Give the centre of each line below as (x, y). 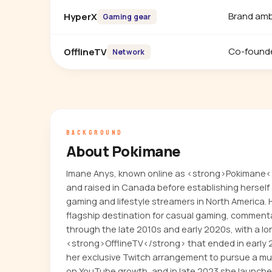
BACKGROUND (95, 132)
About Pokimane (124, 151)
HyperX (80, 16)
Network (129, 52)
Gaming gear (127, 17)
